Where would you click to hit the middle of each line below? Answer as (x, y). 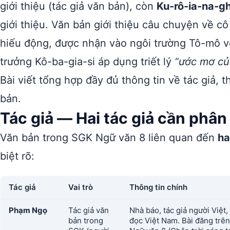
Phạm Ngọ (28, 210)
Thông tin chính (158, 187)
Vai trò (81, 187)
